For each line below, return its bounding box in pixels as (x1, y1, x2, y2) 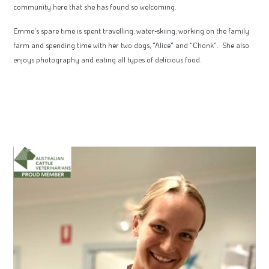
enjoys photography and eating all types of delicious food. (13, 54, 202, 64)
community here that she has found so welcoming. (13, 1, 177, 11)
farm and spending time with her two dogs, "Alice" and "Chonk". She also (13, 40, 249, 50)
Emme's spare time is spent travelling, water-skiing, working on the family (13, 25, 249, 35)
